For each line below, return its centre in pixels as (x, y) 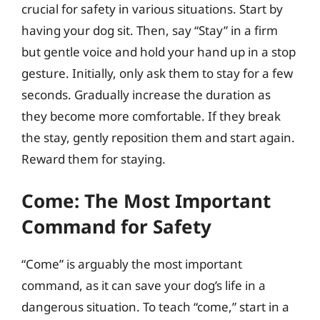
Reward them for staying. (94, 159)
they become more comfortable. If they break (151, 116)
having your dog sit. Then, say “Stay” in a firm (150, 30)
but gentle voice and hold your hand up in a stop (159, 51)
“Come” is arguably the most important (132, 264)
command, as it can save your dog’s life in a (144, 285)
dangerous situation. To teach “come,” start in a (155, 307)
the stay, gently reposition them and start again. (158, 137)
